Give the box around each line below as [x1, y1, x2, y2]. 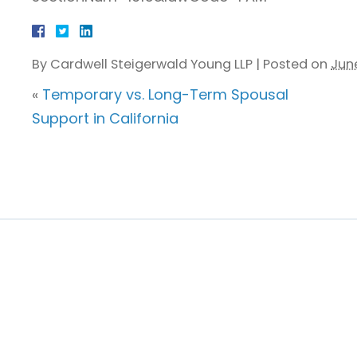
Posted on [263, 54, 331, 73]
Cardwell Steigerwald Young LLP [50, 54, 253, 73]
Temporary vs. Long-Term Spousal [42, 84, 288, 104]
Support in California [32, 108, 178, 128]
